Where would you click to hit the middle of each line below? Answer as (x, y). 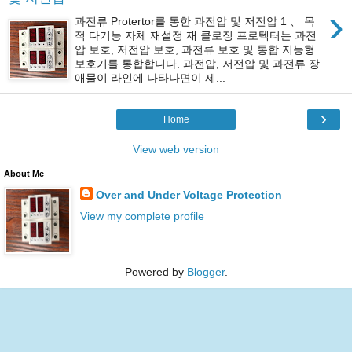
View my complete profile (142, 216)
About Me (24, 173)
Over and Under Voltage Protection (189, 194)
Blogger (205, 271)
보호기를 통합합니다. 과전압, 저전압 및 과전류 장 (198, 63)
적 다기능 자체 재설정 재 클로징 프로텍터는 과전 (196, 35)
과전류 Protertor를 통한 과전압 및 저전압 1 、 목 (195, 21)
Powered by (156, 271)
